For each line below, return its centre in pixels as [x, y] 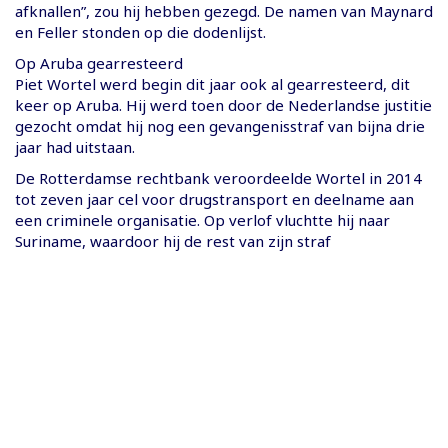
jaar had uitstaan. [75, 146]
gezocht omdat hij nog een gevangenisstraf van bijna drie [220, 125]
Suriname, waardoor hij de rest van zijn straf [173, 240]
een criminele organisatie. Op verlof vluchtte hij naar [202, 219]
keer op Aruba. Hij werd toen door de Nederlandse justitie [223, 104]
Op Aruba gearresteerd [99, 62]
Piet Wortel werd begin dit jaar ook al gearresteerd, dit [212, 83]
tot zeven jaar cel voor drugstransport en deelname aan [214, 198]
